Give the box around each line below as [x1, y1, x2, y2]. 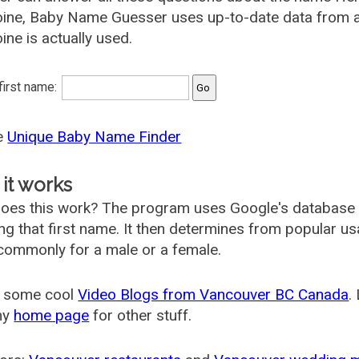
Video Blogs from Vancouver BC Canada [78, 285, 349, 304]
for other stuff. [89, 306, 192, 325]
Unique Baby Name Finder [7, 127, 182, 146]
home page [14, 306, 90, 325]
